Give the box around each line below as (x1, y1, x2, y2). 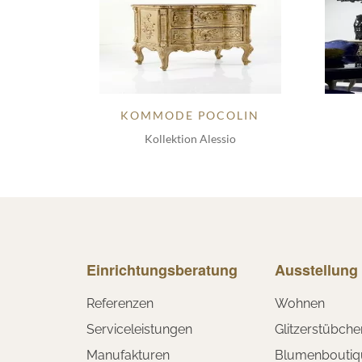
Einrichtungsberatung (86, 259, 238, 280)
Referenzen (86, 295, 154, 311)
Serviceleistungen (86, 321, 192, 337)
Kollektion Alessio (144, 131, 236, 145)
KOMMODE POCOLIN (120, 107, 259, 122)
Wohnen (275, 295, 325, 311)
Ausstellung (275, 259, 358, 280)
